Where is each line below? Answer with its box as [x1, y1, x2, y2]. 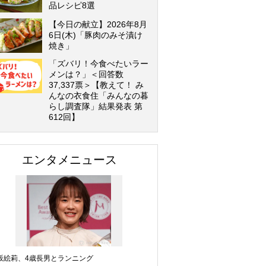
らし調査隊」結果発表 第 [49, 102, 142, 111]
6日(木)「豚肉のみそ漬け [49, 30, 142, 40]
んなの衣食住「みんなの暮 [49, 91, 148, 100]
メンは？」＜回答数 [49, 69, 123, 79]
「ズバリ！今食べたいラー [49, 59, 148, 68]
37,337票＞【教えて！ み [49, 80, 144, 90]
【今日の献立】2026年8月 [49, 20, 147, 29]
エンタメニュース [22, 153, 117, 166]
